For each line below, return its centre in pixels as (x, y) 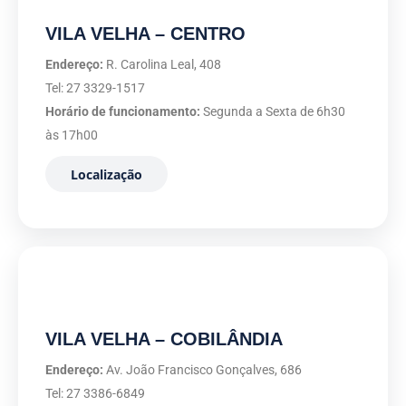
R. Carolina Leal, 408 (162, 64)
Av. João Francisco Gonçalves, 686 (203, 370)
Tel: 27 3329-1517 (95, 88)
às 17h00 (72, 135)
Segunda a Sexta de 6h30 (273, 111)
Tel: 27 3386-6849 (95, 393)
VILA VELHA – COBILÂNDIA (164, 339)
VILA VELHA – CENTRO (145, 34)
